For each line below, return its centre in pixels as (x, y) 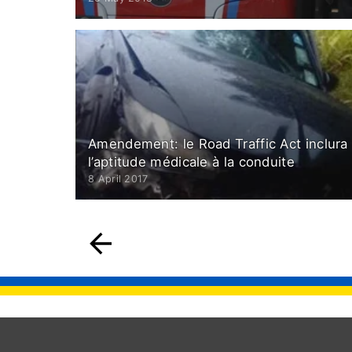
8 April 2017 (118, 178)
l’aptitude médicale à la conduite (191, 161)
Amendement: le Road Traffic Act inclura (218, 143)
